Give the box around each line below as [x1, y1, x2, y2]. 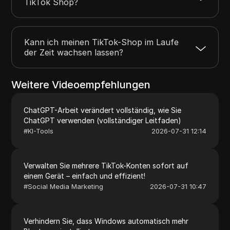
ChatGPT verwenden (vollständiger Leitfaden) [24, 116, 182, 125]
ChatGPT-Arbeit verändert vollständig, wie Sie [24, 105, 182, 114]
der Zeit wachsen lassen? [24, 47, 124, 57]
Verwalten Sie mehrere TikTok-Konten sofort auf [24, 161, 189, 170]
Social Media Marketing [28, 182, 104, 190]
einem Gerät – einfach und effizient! [24, 171, 146, 180]
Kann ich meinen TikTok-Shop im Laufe [24, 36, 179, 47]
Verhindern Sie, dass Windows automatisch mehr [24, 216, 189, 225]
